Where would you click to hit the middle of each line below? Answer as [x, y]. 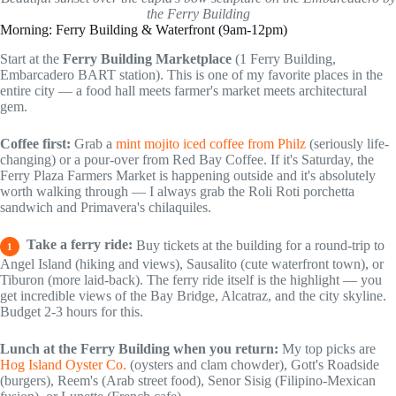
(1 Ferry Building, [284, 58]
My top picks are [327, 348]
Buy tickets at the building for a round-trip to [259, 245]
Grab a [93, 143]
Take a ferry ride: [78, 245]
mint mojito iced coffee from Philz [211, 143]
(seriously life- [347, 143]
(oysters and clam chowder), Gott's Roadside [253, 364]
